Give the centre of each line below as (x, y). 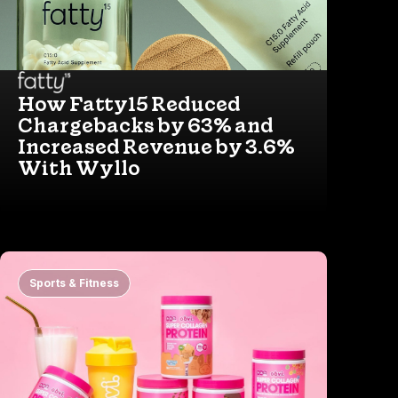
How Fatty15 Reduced (129, 104)
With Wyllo (79, 168)
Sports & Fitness (74, 283)
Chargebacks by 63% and (146, 126)
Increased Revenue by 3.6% (156, 147)
